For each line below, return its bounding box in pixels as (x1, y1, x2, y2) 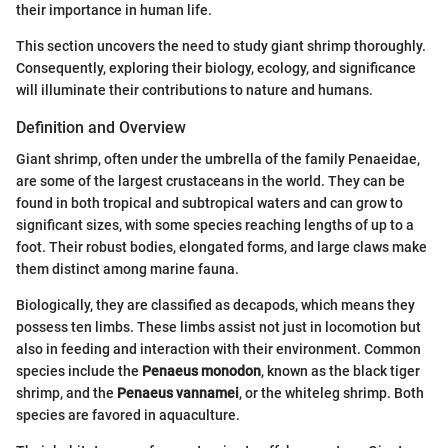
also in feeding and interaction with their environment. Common (16, 340, 421, 357)
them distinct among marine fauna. (16, 260, 239, 277)
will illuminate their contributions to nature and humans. (16, 81, 373, 98)
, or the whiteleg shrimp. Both (239, 384, 424, 401)
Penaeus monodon (142, 362, 261, 379)
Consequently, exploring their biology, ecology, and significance (16, 59, 416, 76)
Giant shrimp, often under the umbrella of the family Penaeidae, (16, 150, 420, 167)
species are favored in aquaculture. (16, 406, 240, 423)
